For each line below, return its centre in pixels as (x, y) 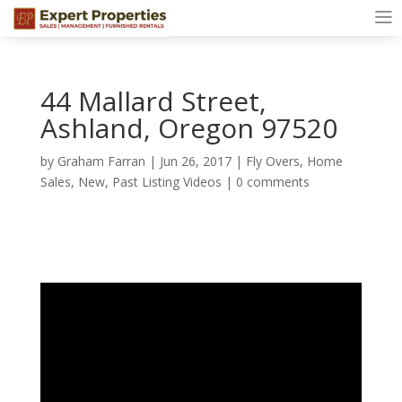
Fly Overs (272, 161)
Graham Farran (101, 161)
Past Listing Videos (166, 182)
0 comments (272, 182)
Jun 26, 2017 (195, 161)
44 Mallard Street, (153, 101)
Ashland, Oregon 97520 (188, 128)
